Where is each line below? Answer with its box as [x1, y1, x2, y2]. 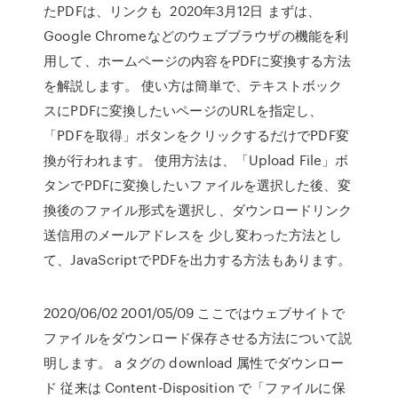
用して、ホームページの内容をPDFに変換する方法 [44, 51, 351, 70]
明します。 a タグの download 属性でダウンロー [44, 353, 345, 372]
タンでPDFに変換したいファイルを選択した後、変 [44, 175, 351, 195]
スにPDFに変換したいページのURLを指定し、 [44, 100, 323, 120]
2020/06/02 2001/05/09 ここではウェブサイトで [44, 303, 346, 322]
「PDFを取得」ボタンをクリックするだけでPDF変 [44, 125, 349, 145]
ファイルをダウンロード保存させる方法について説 [44, 328, 353, 347]
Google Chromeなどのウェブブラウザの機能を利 [44, 26, 349, 45]
